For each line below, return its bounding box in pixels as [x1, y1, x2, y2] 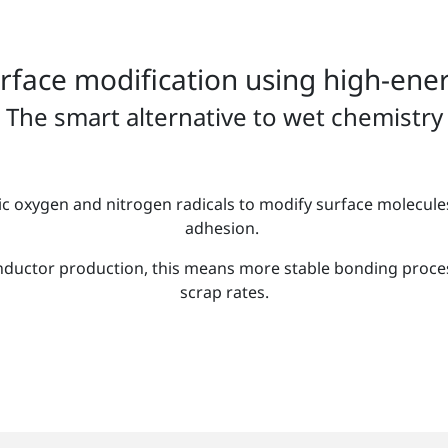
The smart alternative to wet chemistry [5, 99, 443, 133]
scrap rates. [179, 280, 269, 303]
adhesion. [185, 216, 263, 239]
